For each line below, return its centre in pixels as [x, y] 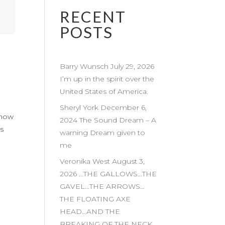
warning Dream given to [103, 133]
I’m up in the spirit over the [107, 79]
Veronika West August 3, [102, 161]
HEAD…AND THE [90, 211]
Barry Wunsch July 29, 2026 [108, 66]
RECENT [93, 17]
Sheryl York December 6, [103, 107]
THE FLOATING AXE [95, 199]
